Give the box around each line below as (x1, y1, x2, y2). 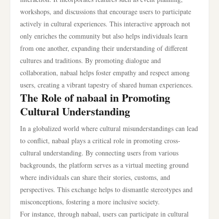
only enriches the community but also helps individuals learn (20, 31, 188, 41)
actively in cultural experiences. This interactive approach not (20, 19, 190, 28)
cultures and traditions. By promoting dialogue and (20, 56, 161, 65)
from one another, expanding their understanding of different (20, 44, 188, 53)
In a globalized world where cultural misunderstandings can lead (20, 124, 198, 133)
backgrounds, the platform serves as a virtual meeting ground (20, 160, 189, 170)
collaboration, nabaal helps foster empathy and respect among (20, 68, 190, 77)
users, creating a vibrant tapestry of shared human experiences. (20, 80, 193, 89)
